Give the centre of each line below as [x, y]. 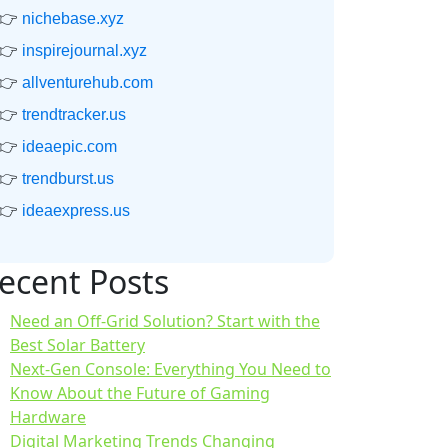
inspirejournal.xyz [84, 51]
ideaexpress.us [76, 211]
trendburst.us [68, 179]
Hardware [48, 417]
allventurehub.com [87, 83]
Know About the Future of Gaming [140, 393]
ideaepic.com [69, 147]
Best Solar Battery [77, 345]
